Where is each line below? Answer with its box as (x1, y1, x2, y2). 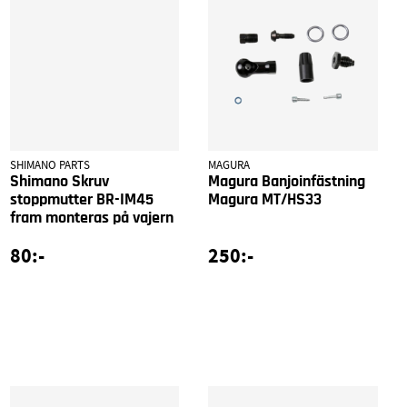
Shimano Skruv (9, 174, 109, 191)
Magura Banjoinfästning (208, 174, 366, 191)
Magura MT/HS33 (208, 192, 323, 209)
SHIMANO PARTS (9, 158, 90, 174)
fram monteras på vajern (9, 210, 174, 227)
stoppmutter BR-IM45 (9, 192, 154, 209)
